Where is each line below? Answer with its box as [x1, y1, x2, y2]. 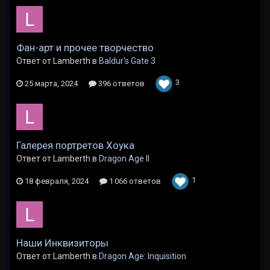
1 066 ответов [107, 177, 161, 186]
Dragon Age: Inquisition [99, 251, 186, 261]
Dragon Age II [99, 154, 149, 163]
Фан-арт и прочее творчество [16, 42, 154, 54]
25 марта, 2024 [25, 79, 78, 88]
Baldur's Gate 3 [99, 56, 155, 66]
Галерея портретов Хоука [16, 139, 134, 151]
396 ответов [96, 79, 145, 88]
